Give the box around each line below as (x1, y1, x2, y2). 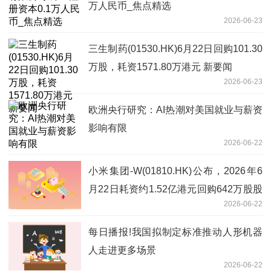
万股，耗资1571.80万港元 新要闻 (88, 62, 232, 73)
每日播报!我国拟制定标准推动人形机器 (88, 227, 263, 238)
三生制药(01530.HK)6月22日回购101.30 (88, 44, 263, 54)
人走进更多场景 (88, 245, 156, 256)
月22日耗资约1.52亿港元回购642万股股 (88, 184, 263, 195)
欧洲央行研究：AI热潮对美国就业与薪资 (88, 105, 263, 116)
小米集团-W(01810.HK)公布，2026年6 (88, 166, 263, 177)
